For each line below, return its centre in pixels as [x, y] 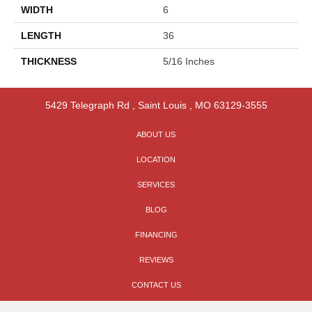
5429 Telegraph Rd [87, 105]
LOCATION [156, 159]
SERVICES [156, 184]
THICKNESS [49, 61]
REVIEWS [156, 259]
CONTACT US [156, 284]
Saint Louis [162, 105]
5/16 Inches [189, 61]
